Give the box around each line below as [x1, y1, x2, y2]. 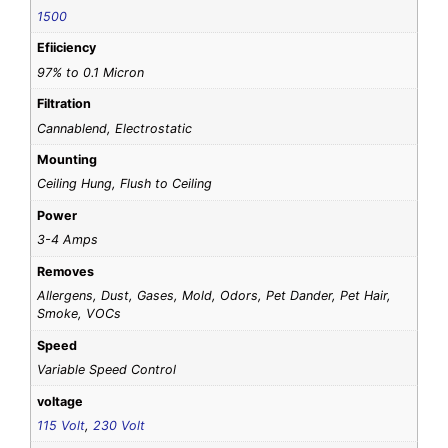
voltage [37, 393, 84, 409]
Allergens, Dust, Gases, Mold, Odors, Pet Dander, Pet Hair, [37, 288, 392, 304]
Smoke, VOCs [37, 306, 122, 322]
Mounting [37, 152, 98, 168]
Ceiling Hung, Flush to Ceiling [37, 176, 213, 192]
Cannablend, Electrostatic [37, 120, 193, 136]
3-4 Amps [37, 232, 99, 248]
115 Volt [37, 417, 86, 433]
